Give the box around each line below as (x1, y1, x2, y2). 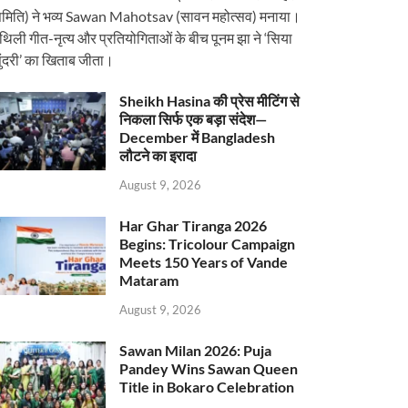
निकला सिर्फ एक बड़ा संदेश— (119, 110, 268, 128)
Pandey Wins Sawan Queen (119, 359, 299, 377)
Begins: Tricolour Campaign (119, 234, 296, 252)
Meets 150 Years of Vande (119, 252, 289, 270)
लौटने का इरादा (119, 147, 198, 165)
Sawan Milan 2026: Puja (119, 341, 272, 359)
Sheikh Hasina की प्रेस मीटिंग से (119, 92, 301, 110)
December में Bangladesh (119, 128, 276, 147)
